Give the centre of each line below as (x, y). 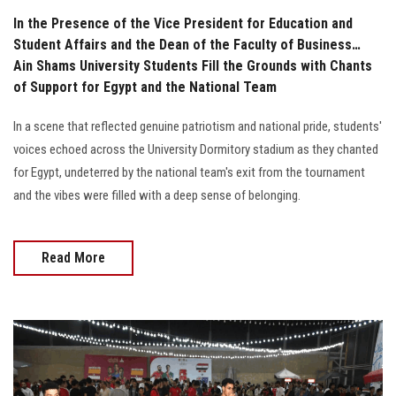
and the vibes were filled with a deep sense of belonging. (157, 195)
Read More (73, 257)
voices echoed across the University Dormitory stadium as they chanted (196, 149)
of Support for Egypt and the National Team (145, 87)
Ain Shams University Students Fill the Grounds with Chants (193, 65)
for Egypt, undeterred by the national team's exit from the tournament (189, 172)
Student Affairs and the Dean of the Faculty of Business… (187, 44)
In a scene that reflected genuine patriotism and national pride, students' (198, 126)
